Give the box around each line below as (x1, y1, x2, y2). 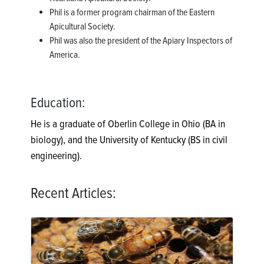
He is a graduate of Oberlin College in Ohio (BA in (31, 117, 225, 131)
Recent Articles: (31, 184, 116, 203)
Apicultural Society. (49, 21, 115, 33)
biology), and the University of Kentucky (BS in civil (31, 133, 227, 147)
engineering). (31, 149, 82, 163)
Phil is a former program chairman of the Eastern (49, 6, 214, 19)
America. (49, 49, 80, 61)
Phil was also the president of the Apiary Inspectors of (49, 35, 232, 47)
